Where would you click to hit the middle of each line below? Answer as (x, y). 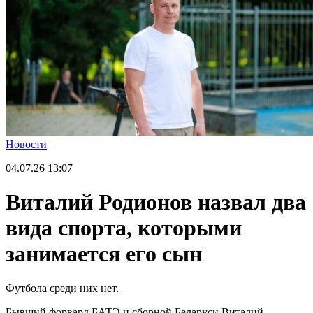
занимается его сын (104, 254)
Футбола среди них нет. (62, 288)
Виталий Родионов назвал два (156, 202)
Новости (26, 144)
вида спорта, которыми (124, 228)
